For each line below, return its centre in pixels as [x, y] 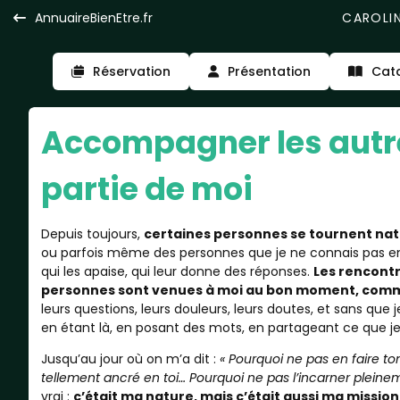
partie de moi [146, 189]
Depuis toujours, [92, 234]
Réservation [132, 71]
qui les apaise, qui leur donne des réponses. [177, 271]
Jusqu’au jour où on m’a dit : [130, 359]
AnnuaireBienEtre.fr [94, 18]
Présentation [269, 71]
